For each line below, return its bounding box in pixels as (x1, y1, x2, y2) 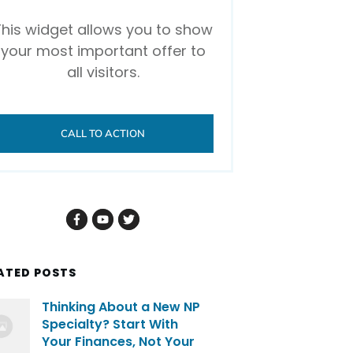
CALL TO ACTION (61, 127, 145, 140)
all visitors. (66, 62, 139, 83)
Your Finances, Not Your (42, 333, 195, 351)
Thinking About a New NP (42, 298, 201, 317)
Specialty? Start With (42, 315, 179, 334)
